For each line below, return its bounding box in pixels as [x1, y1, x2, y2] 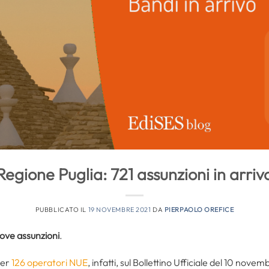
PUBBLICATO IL [35, 205, 88, 214]
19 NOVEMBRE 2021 [88, 205, 151, 214]
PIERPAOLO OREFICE [164, 205, 234, 214]
